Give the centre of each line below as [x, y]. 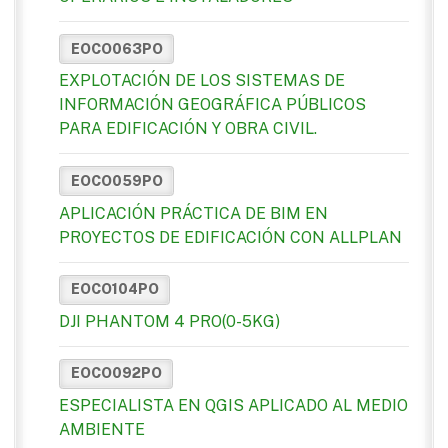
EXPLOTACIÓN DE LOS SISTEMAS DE [202, 81]
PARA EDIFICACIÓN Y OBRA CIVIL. [188, 129]
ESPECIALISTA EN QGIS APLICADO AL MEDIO [233, 406]
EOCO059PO [116, 180]
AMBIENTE [102, 430]
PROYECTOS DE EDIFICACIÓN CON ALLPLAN [230, 237]
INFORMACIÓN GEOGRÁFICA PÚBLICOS [212, 105]
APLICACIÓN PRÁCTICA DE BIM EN [193, 213]
